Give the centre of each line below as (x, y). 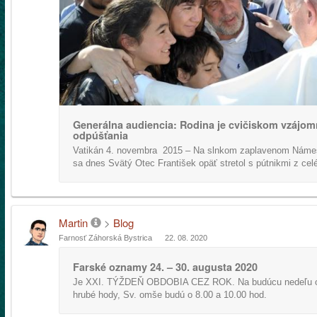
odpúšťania (100, 135)
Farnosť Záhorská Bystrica (105, 238)
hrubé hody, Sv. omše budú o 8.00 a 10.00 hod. (170, 295)
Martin (73, 223)
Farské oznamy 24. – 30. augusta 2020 (165, 267)
